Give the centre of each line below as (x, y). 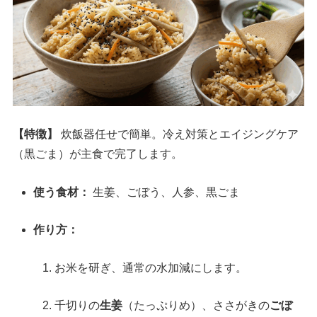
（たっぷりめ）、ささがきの (196, 306)
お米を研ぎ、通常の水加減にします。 (150, 267)
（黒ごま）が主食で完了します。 (98, 154)
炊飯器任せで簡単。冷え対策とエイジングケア (179, 134)
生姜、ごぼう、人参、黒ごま (165, 192)
